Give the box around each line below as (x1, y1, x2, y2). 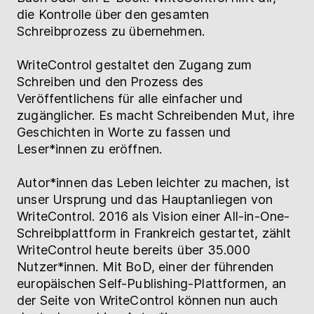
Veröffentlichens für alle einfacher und (17, 90, 243, 106)
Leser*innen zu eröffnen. (17, 141, 163, 156)
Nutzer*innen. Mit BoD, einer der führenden (17, 259, 274, 274)
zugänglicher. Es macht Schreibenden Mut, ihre (17, 107, 295, 123)
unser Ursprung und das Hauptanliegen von (17, 191, 273, 207)
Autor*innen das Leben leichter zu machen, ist (17, 175, 290, 190)
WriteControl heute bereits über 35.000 (17, 242, 250, 257)
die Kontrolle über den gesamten (17, 6, 210, 22)
